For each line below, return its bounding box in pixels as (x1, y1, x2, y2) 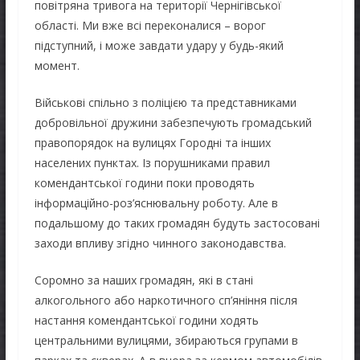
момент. (34, 57, 80, 73)
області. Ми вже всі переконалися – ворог (34, 17, 266, 33)
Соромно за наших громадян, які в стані (34, 272, 253, 288)
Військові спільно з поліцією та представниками (34, 94, 297, 110)
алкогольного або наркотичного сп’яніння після (34, 292, 297, 308)
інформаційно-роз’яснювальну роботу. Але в (34, 194, 278, 211)
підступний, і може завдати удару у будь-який (34, 37, 284, 53)
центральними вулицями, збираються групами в (34, 332, 298, 348)
